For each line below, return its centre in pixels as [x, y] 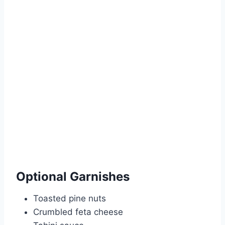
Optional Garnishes [73, 177]
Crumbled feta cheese [78, 212]
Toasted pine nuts [70, 199]
